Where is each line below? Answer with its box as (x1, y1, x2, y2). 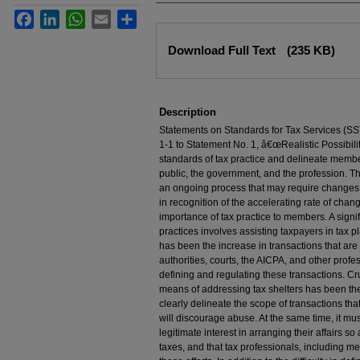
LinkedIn (59, 10, 97, 22)
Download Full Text (168, 43, 279, 57)
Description (159, 106, 216, 118)
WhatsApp (85, 10, 130, 22)
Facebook (34, 10, 77, 22)
